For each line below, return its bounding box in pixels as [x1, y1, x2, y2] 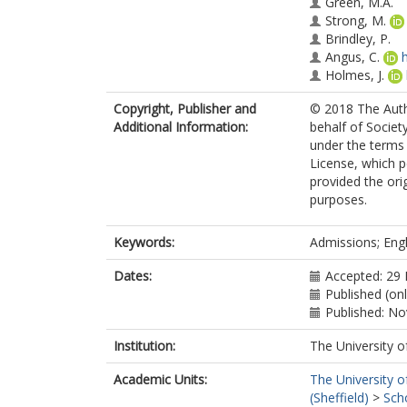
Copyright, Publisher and [114, 100, 256, 117]
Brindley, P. [325, 30, 391, 47]
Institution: [114, 337, 175, 354]
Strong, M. [325, 12, 386, 29]
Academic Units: [114, 371, 207, 388]
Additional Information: [114, 118, 248, 135]
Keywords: [114, 233, 174, 251]
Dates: [114, 267, 152, 284]
